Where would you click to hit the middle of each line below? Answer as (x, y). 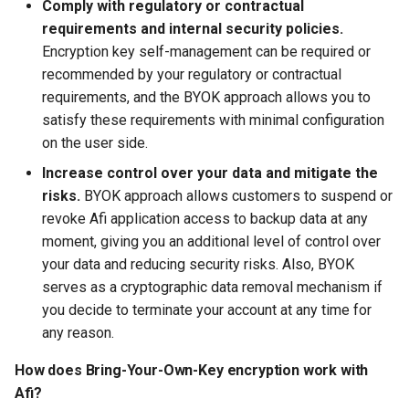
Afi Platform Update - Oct (95, 172)
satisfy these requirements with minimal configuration (213, 120)
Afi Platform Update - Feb (96, 39)
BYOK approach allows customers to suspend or (236, 196)
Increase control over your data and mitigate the (210, 173)
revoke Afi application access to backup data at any (205, 219)
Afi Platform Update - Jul (94, 239)
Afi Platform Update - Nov (97, 105)
